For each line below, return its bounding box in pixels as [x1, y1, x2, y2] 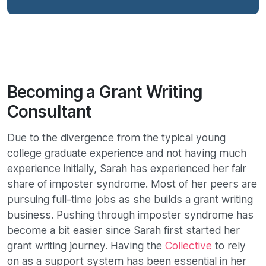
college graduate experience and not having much [7, 147, 246, 160]
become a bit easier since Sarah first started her [7, 224, 240, 237]
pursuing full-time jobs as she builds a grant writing [7, 193, 253, 206]
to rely [212, 239, 246, 252]
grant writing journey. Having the [7, 239, 165, 252]
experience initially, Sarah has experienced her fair [7, 162, 246, 175]
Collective [165, 239, 212, 252]
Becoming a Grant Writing [7, 82, 202, 103]
